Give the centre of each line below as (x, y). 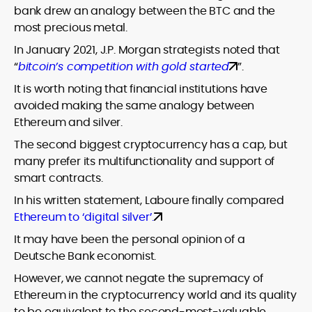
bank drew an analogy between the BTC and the (145, 11)
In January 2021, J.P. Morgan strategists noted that (147, 50)
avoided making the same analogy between (134, 106)
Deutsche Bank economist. (85, 256)
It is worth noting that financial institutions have (141, 89)
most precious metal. (71, 28)
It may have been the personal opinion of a (130, 240)
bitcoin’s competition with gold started (124, 67)
